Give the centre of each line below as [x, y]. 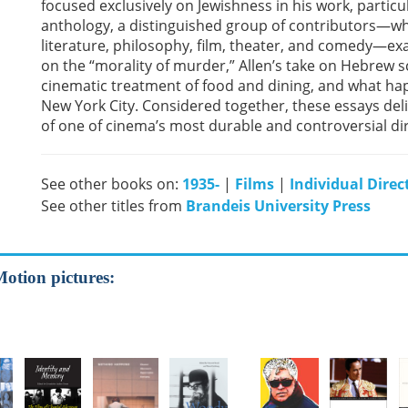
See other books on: [112, 184]
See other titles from [113, 206]
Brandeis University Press [278, 206]
